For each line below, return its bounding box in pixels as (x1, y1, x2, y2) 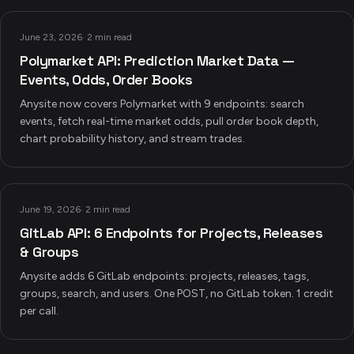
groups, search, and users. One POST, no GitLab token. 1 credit (20, 287, 333, 300)
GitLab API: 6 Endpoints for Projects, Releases (20, 224, 323, 242)
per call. (20, 304, 58, 318)
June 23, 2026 (20, 32, 82, 43)
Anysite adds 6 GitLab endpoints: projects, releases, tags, (20, 269, 309, 283)
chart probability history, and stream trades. (20, 132, 245, 145)
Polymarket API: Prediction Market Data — (20, 51, 295, 70)
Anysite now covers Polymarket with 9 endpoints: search (20, 97, 304, 111)
